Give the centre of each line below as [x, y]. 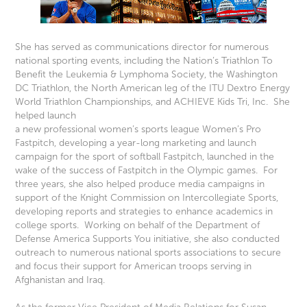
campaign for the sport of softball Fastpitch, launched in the [145, 157]
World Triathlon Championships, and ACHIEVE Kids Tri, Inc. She [153, 102]
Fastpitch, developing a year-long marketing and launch [136, 143]
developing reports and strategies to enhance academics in [144, 212]
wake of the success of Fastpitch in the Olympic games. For [147, 171]
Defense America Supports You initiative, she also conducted [148, 239]
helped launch [47, 116]
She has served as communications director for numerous [142, 47]
